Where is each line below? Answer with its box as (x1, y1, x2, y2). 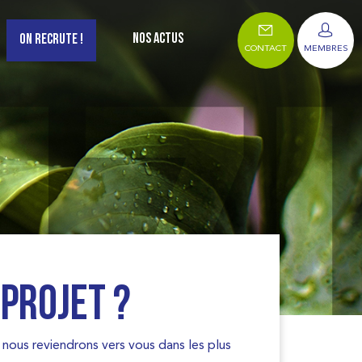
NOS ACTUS (133, 32, 183, 47)
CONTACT (245, 43, 287, 53)
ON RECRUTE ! (19, 32, 83, 48)
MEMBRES (303, 43, 348, 53)
